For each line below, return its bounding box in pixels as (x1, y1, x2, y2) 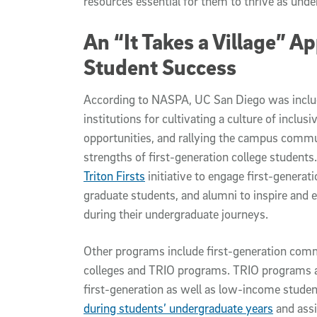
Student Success (83, 53, 236, 81)
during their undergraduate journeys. (83, 207, 268, 222)
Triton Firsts (83, 168, 145, 184)
